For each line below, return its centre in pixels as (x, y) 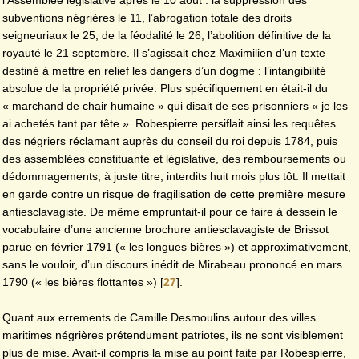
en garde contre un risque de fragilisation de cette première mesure (174, 194)
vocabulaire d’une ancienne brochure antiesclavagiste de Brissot (165, 229)
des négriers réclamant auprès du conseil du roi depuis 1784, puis (170, 141)
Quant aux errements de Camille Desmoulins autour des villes (159, 317)
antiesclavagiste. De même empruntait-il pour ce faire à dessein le (170, 212)
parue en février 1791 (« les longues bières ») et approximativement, (177, 247)
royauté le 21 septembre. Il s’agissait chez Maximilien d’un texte (164, 53)
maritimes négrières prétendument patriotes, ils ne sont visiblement (173, 335)
